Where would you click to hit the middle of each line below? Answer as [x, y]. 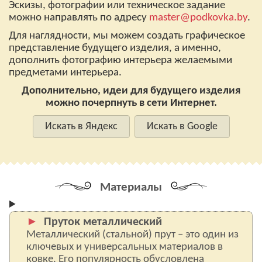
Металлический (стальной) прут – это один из [132, 235]
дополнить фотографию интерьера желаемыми [120, 61]
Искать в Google [182, 127]
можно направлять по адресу [79, 18]
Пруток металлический [103, 222]
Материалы [131, 187]
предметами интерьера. [65, 73]
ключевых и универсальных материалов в [125, 247]
